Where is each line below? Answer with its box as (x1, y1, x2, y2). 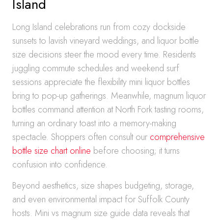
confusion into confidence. (12, 158, 108, 171)
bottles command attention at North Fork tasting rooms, (12, 103, 204, 116)
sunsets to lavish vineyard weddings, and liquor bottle (12, 34, 199, 47)
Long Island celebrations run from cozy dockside (12, 21, 186, 33)
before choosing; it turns (91, 144, 180, 157)
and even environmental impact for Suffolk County (12, 193, 190, 206)
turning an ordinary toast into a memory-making (12, 117, 176, 130)
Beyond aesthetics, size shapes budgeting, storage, (12, 179, 194, 192)
